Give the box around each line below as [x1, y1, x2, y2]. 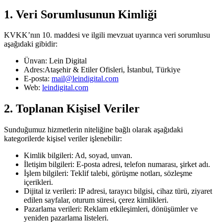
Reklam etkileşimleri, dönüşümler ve [82, 205, 198, 214]
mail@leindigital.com [52, 74, 118, 83]
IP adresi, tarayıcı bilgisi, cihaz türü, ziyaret [76, 187, 212, 196]
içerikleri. [24, 178, 53, 187]
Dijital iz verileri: [24, 187, 76, 196]
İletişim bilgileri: [24, 160, 74, 169]
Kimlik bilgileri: [24, 151, 73, 160]
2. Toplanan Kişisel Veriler [4, 102, 140, 115]
